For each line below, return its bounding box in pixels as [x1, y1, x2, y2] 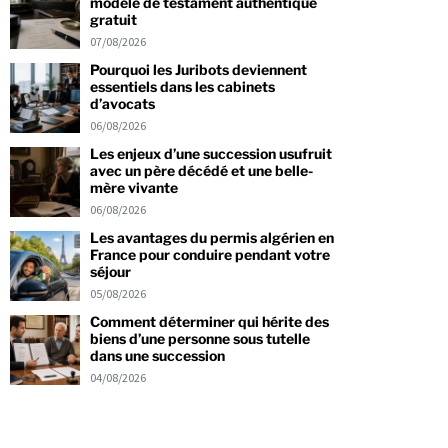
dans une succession [89, 346, 225, 364]
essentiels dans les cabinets [89, 77, 275, 95]
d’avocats [89, 94, 155, 112]
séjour [89, 262, 131, 280]
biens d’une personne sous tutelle [89, 329, 310, 347]
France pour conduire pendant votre [89, 245, 330, 263]
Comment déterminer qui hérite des [89, 312, 329, 330]
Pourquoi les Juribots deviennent [89, 60, 307, 78]
